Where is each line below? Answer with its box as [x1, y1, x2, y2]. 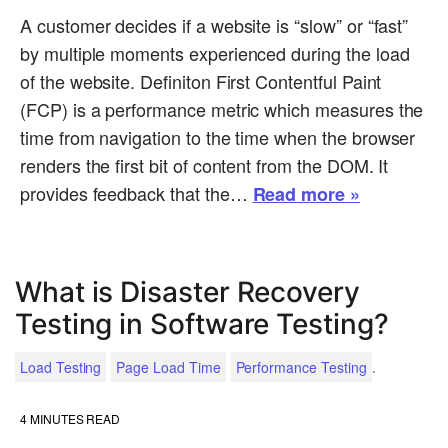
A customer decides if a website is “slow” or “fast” [20, 12, 409, 39]
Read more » [252, 181, 360, 208]
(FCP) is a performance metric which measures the [20, 96, 424, 123]
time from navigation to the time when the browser [20, 124, 416, 151]
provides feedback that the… [20, 180, 253, 207]
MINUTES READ [29, 410, 121, 428]
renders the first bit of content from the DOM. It [20, 152, 389, 179]
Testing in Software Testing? [15, 307, 389, 342]
